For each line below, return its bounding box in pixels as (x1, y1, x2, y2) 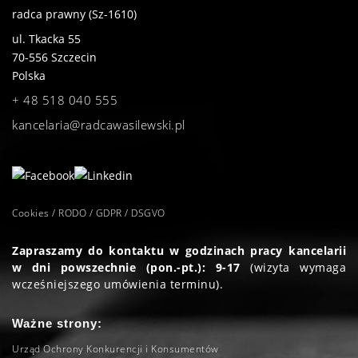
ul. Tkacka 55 (12, 31, 81, 47)
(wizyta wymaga (240, 259, 347, 275)
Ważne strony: (12, 316, 102, 330)
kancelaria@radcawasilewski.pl (12, 117, 185, 133)
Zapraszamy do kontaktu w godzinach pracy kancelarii (12, 242, 346, 258)
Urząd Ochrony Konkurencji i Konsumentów (12, 341, 219, 356)
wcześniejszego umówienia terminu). (12, 276, 223, 292)
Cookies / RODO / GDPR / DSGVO (12, 205, 165, 220)
